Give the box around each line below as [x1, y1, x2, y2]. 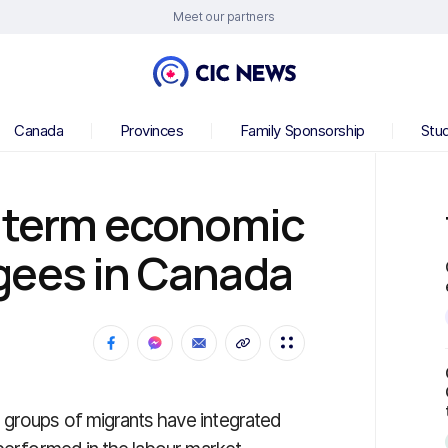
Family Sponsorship [239, 121, 365, 140]
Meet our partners [173, 9, 275, 24]
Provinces [119, 121, 184, 140]
